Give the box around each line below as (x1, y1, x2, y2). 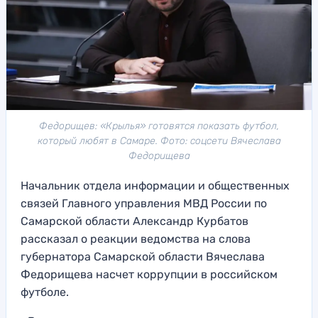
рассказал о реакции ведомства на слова (21, 232, 251, 246)
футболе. (21, 285, 69, 300)
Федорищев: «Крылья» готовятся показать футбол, (39, 120, 279, 133)
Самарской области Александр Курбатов (21, 214, 248, 229)
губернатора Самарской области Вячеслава (21, 250, 265, 264)
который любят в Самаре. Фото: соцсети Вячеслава (37, 135, 281, 148)
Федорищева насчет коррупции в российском (21, 268, 278, 282)
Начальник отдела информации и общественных (21, 179, 290, 193)
